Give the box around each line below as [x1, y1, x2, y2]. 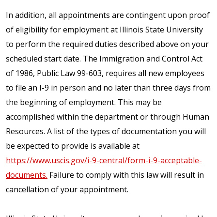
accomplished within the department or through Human [6, 111, 209, 122]
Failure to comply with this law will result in [47, 169, 204, 180]
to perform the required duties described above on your [6, 38, 209, 49]
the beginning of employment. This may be [6, 96, 162, 108]
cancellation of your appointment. [6, 184, 128, 195]
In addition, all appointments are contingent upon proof [6, 9, 210, 20]
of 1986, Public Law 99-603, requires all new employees [6, 67, 204, 78]
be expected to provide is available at [6, 140, 139, 151]
